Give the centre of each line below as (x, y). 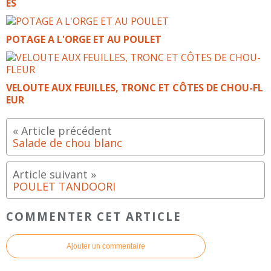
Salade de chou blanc (67, 143)
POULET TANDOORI (64, 187)
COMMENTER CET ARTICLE (94, 216)
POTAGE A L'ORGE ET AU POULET (84, 40)
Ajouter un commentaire (106, 246)
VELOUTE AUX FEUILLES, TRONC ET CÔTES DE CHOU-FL (135, 88)
